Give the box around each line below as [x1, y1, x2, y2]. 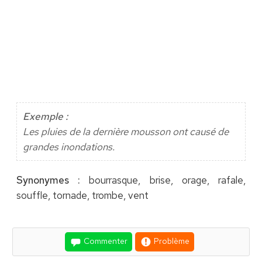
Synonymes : [16, 174, 81, 187]
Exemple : [22, 110, 68, 123]
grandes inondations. [22, 140, 115, 154]
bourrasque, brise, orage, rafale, [80, 174, 246, 187]
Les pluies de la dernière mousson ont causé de [22, 125, 229, 139]
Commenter [82, 236, 127, 247]
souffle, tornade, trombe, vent [16, 189, 149, 202]
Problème [152, 236, 189, 247]
